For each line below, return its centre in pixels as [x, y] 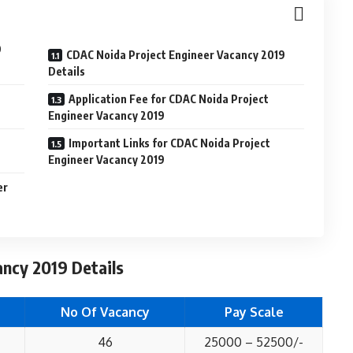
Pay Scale [254, 312]
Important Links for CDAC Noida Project [170, 143]
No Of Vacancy [105, 312]
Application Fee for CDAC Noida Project [169, 99]
